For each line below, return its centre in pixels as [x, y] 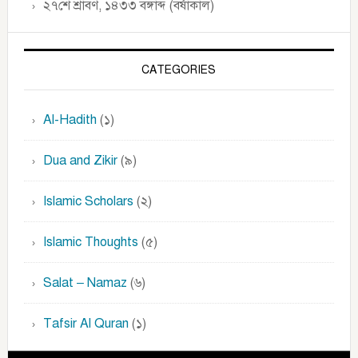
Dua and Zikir [80, 161]
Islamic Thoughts [90, 242]
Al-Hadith [70, 120]
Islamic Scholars [88, 201]
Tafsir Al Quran [86, 324]
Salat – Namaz [85, 283]
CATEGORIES [179, 70]
